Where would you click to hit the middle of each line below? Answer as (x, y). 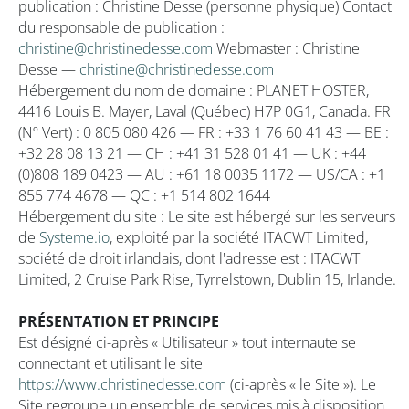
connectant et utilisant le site (110, 363)
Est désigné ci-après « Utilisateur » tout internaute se (187, 342)
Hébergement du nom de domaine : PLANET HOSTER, (194, 90)
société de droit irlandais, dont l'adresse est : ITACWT (189, 258)
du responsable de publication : (121, 27)
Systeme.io (74, 237)
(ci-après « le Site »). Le (301, 384)
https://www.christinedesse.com (122, 384)
